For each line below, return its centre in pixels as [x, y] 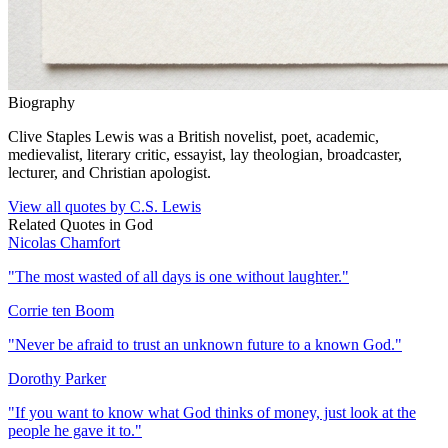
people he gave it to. [71, 430]
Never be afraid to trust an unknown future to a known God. [205, 344]
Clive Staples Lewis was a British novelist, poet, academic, [193, 136]
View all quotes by [69, 206]
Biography [41, 102]
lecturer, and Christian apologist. [109, 172]
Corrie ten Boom [61, 310]
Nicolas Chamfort [64, 242]
